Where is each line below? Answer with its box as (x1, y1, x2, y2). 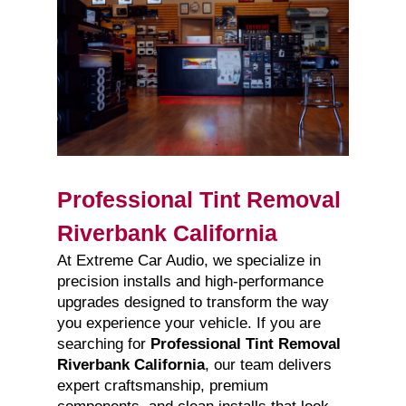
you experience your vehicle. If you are (56, 314, 321, 333)
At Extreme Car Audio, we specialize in (56, 252, 321, 270)
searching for (56, 335, 150, 353)
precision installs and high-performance (56, 273, 324, 291)
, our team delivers (204, 356, 332, 374)
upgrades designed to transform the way (56, 294, 329, 312)
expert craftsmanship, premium (56, 377, 268, 395)
